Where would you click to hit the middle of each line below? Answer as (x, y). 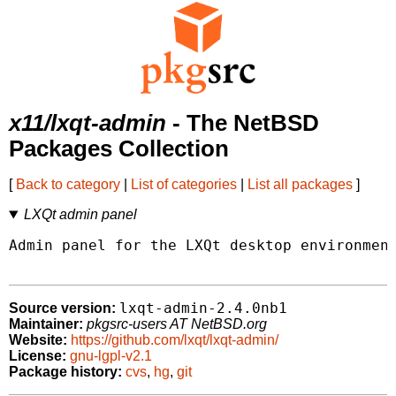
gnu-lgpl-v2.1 (111, 356)
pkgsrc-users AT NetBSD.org (177, 324)
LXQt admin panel (80, 215)
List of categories (184, 185)
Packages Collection (119, 149)
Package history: (65, 372)
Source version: (62, 308)
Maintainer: (46, 324)
